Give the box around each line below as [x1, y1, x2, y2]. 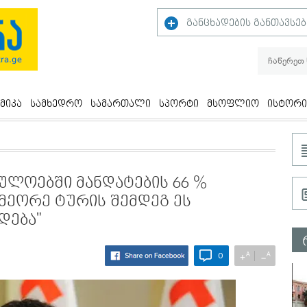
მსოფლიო [207, 98, 259, 110]
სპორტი [159, 98, 199, 110]
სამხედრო [30, 98, 82, 110]
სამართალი [90, 98, 151, 110]
